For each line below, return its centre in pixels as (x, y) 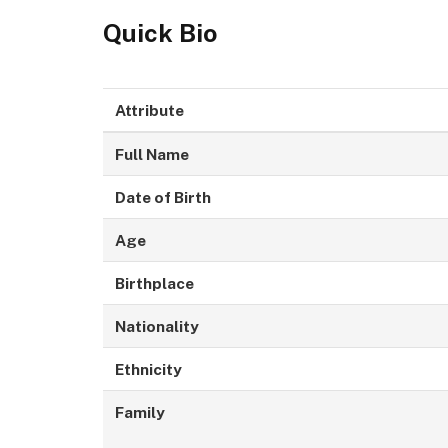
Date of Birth (162, 197)
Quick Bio (160, 32)
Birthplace (154, 283)
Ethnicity (148, 369)
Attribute (149, 110)
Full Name (151, 154)
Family (139, 412)
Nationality (156, 326)
